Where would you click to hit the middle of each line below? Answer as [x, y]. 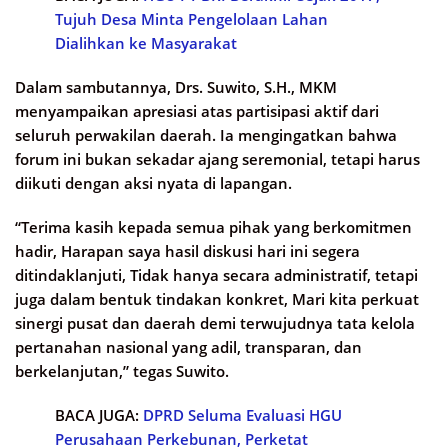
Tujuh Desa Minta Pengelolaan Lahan [191, 19]
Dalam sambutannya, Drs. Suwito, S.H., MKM [176, 87]
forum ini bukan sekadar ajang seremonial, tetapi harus [217, 159]
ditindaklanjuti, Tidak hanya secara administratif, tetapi [216, 275]
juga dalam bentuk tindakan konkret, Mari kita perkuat [217, 299]
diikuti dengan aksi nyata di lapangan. [153, 183]
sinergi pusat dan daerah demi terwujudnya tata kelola [215, 323]
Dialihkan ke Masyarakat [146, 43]
